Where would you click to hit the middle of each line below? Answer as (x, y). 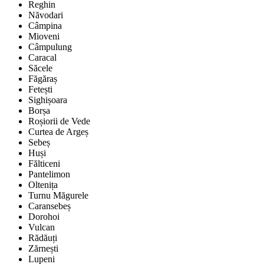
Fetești (40, 90)
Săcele (40, 68)
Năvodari (46, 15)
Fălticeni (44, 164)
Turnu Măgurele (58, 196)
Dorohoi (44, 217)
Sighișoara (48, 100)
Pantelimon (49, 174)
